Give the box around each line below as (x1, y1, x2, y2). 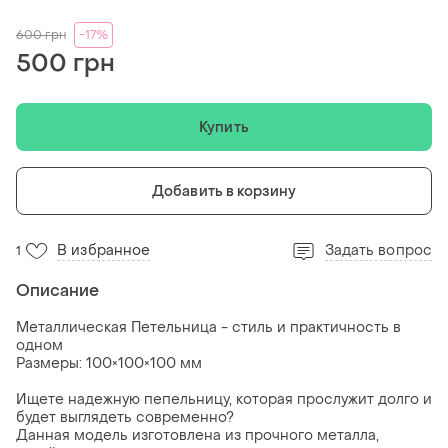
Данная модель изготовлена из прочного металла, (16, 426, 379, 446)
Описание (16, 280, 99, 302)
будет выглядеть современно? (16, 408, 234, 428)
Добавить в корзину (152, 181, 296, 201)
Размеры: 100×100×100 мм (16, 354, 202, 374)
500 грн (16, 48, 115, 80)
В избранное (57, 241, 151, 261)
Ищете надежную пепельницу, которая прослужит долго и (16, 390, 432, 410)
